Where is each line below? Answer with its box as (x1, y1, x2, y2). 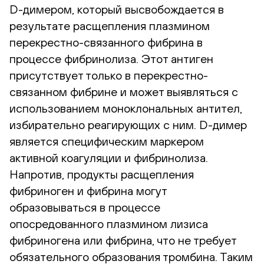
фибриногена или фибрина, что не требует (9, 233, 236, 247)
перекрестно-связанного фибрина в (9, 35, 203, 49)
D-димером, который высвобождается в (9, 2, 224, 16)
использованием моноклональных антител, (9, 101, 242, 115)
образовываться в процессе (9, 200, 160, 214)
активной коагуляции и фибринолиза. (9, 150, 208, 164)
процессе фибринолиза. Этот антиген (9, 51, 213, 65)
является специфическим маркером (9, 134, 204, 148)
